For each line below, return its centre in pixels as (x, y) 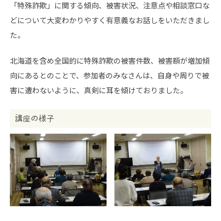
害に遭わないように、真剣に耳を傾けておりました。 (99, 90)
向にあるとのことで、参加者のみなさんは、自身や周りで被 (110, 75)
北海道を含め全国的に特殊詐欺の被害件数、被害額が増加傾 (110, 60)
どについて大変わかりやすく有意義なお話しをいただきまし (110, 20)
